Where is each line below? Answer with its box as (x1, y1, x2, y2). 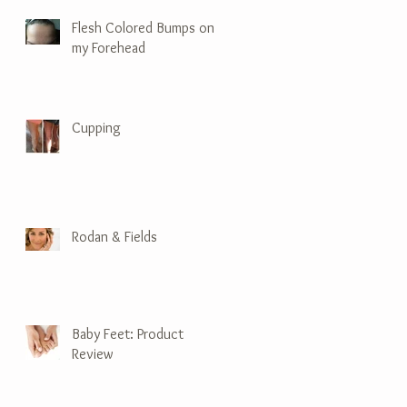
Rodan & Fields (72, 227, 157, 245)
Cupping (72, 118, 121, 136)
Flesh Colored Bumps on (72, 18, 214, 36)
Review (72, 344, 114, 362)
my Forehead (72, 38, 145, 56)
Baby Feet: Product (72, 324, 184, 342)
